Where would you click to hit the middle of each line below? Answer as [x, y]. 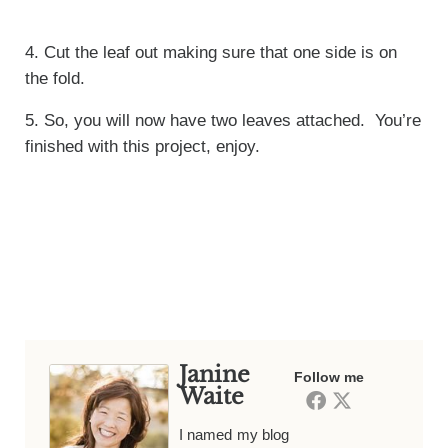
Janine [214, 374]
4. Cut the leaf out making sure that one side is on [210, 52]
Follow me [329, 376]
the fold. [54, 78]
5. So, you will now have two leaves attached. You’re [222, 120]
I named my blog [234, 434]
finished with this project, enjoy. [142, 146]
